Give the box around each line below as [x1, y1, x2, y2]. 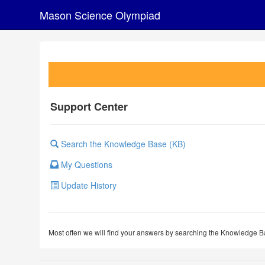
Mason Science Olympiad [40, 7, 160, 22]
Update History [59, 179, 117, 191]
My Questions [59, 159, 112, 170]
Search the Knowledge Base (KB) [59, 138, 186, 150]
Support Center [50, 99, 128, 114]
